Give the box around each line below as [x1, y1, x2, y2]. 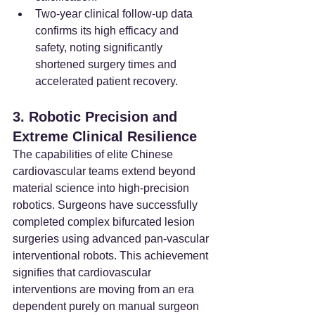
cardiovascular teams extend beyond [13, 165, 198, 177]
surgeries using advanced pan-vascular [13, 232, 212, 245]
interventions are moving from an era [13, 283, 197, 295]
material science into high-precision [13, 181, 192, 194]
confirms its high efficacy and [35, 24, 181, 37]
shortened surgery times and [35, 58, 179, 70]
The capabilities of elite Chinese [13, 148, 176, 160]
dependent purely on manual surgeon [13, 300, 202, 312]
